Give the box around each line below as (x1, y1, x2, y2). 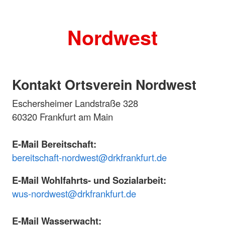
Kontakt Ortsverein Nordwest (12, 75, 196, 94)
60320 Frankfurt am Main (12, 110, 113, 124)
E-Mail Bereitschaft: (12, 137, 96, 151)
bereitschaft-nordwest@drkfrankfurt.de (12, 151, 167, 164)
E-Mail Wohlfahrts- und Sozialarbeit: (12, 173, 166, 187)
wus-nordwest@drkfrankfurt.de (12, 187, 136, 200)
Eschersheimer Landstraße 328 (12, 96, 138, 110)
